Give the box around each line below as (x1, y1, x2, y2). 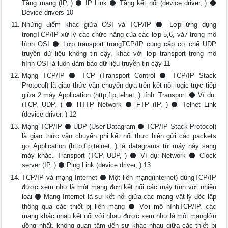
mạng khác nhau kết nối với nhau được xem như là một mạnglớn (22, 212, 216, 220)
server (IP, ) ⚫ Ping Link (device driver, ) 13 (22, 161, 151, 169)
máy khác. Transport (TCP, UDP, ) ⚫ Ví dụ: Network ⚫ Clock (22, 152, 216, 159)
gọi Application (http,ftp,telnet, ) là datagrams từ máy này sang (22, 142, 216, 150)
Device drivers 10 (22, 9, 74, 16)
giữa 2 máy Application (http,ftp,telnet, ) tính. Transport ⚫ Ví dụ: (22, 91, 216, 99)
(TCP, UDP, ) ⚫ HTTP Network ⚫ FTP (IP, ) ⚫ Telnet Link (22, 101, 216, 108)
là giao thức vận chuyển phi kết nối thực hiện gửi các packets (22, 132, 216, 140)
